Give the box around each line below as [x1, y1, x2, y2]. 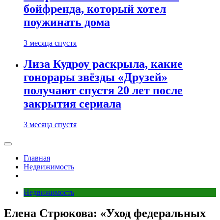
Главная [24, 154, 50, 162]
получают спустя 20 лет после [24, 84, 183, 97]
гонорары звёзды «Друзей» [24, 71, 167, 84]
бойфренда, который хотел [24, 2, 166, 16]
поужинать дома [24, 16, 110, 29]
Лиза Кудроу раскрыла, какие [24, 57, 183, 71]
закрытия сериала [24, 97, 121, 110]
